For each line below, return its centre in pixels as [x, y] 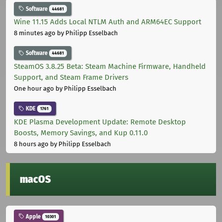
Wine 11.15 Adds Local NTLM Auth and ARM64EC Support [108, 22]
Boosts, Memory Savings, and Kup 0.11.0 [81, 133]
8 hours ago [31, 144]
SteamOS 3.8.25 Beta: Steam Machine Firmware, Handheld [110, 67]
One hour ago [34, 89]
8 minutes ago [35, 33]
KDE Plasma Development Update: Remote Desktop [100, 122]
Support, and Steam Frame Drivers [71, 78]
